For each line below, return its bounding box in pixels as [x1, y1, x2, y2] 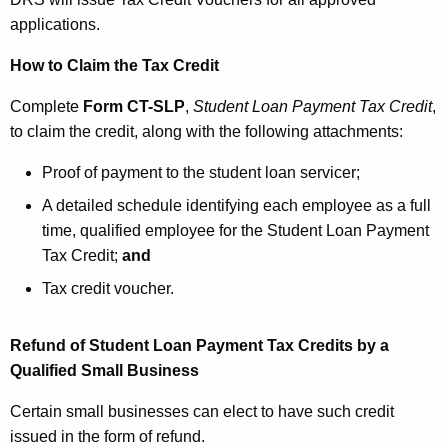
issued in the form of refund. [10, 428, 205, 446]
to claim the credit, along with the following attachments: [10, 123, 403, 141]
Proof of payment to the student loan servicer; [42, 164, 360, 182]
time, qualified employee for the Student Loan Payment [42, 222, 429, 240]
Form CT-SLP [83, 98, 185, 116]
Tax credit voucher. [42, 280, 174, 298]
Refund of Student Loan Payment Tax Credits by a [10, 337, 389, 355]
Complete [10, 98, 83, 116]
